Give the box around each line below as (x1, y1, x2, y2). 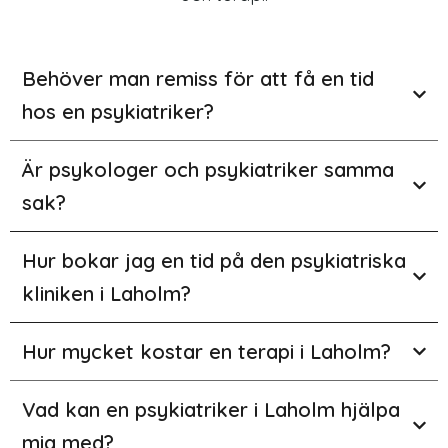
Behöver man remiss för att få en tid (22, 65, 374, 91)
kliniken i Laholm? (22, 280, 191, 306)
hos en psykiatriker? (22, 98, 214, 124)
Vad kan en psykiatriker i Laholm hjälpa (22, 396, 400, 422)
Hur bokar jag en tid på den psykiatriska (22, 247, 406, 273)
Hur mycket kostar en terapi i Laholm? (22, 338, 391, 364)
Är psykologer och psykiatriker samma (22, 156, 394, 182)
